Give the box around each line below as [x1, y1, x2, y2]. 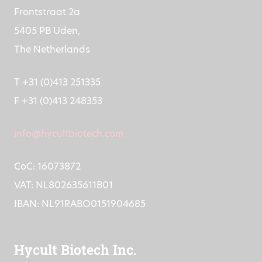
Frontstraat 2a [14, 18, 80, 32]
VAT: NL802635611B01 [14, 191, 113, 205]
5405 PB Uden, [14, 36, 80, 50]
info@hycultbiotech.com [14, 139, 123, 153]
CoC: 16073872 [14, 172, 81, 186]
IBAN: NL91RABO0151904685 [14, 209, 146, 223]
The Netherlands [14, 55, 90, 69]
